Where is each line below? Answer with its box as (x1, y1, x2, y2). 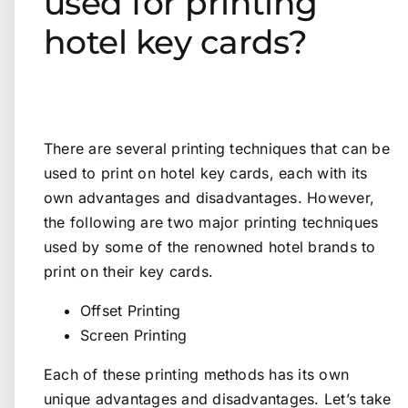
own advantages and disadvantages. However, (44, 189, 375, 208)
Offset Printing (80, 301, 181, 321)
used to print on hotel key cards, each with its (44, 164, 368, 183)
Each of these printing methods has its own (44, 365, 350, 384)
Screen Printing (80, 326, 188, 345)
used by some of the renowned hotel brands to (44, 238, 376, 257)
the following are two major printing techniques (44, 213, 379, 232)
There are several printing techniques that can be (44, 139, 390, 158)
